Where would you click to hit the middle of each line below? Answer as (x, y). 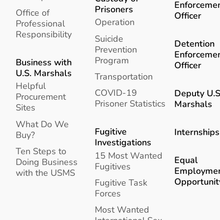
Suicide (109, 38)
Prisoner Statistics (130, 103)
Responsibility (44, 34)
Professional (40, 23)
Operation (115, 22)
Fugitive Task (121, 182)
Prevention (116, 49)
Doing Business (47, 162)
